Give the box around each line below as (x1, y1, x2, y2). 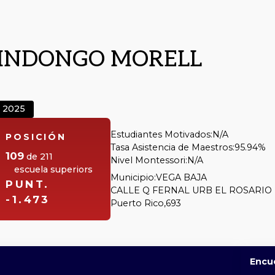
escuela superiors (14, 164, 93, 176)
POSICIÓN (6, 131, 67, 143)
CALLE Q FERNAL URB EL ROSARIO (110, 184, 272, 196)
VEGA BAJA (155, 171, 207, 183)
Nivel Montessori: (110, 154, 187, 166)
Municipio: (110, 171, 156, 183)
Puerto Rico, (110, 197, 166, 209)
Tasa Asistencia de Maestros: (110, 141, 234, 153)
